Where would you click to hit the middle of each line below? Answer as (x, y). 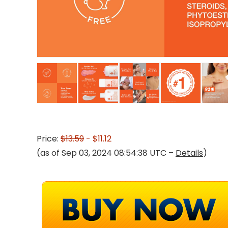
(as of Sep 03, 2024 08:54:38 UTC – (106, 153)
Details (189, 153)
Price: (49, 139)
